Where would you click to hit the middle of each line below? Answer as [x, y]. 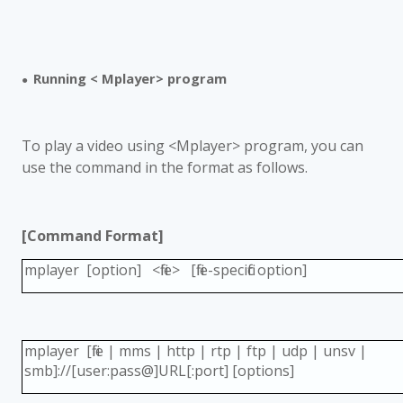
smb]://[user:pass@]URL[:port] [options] [159, 370]
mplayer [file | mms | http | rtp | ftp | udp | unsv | [195, 350]
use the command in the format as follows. [165, 167]
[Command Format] [93, 235]
